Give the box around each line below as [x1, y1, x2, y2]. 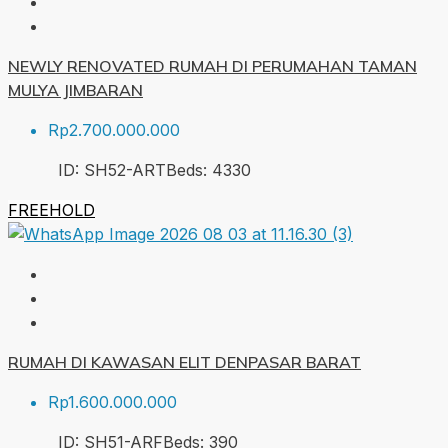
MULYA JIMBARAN [8, 79, 143, 100]
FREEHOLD [8, 199, 95, 220]
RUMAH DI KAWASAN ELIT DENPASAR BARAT [8, 351, 361, 372]
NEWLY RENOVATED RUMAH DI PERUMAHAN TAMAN [8, 55, 417, 76]
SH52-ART [84, 159, 166, 180]
